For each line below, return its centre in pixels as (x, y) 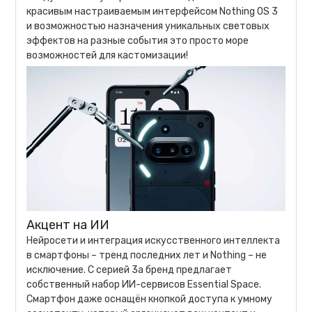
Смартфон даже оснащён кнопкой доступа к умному (150, 299)
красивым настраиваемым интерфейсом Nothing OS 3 (153, 11)
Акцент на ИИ (68, 225)
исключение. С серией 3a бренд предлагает (130, 270)
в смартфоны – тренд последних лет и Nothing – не (147, 256)
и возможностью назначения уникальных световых (148, 26)
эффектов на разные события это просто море (138, 40)
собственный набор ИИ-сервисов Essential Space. (144, 285)
